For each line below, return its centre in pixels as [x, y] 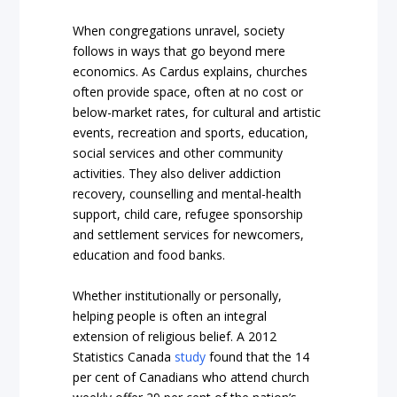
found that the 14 [258, 356]
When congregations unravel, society [179, 31]
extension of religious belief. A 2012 [175, 336]
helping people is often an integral [170, 315]
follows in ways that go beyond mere [179, 51]
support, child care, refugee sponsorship [188, 214]
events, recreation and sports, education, [191, 133]
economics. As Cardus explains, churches [191, 72]
